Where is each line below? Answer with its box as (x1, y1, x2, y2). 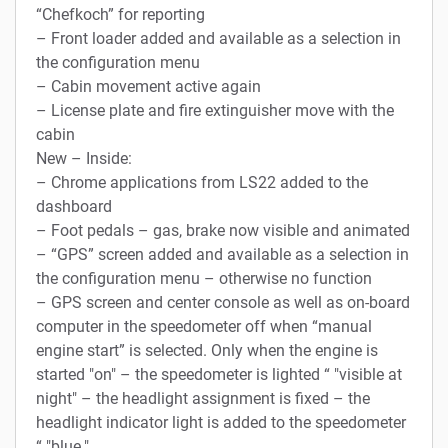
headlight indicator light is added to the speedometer (36, 412, 406, 432)
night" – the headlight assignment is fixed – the (36, 388, 370, 408)
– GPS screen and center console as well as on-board (36, 292, 410, 312)
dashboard (36, 196, 112, 216)
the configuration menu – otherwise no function (36, 268, 372, 288)
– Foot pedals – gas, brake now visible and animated (36, 220, 410, 240)
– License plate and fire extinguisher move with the (36, 100, 394, 120)
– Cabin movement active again (36, 76, 261, 96)
